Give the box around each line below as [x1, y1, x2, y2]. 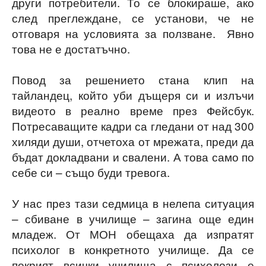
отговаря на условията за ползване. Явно [12, 25, 254, 41]
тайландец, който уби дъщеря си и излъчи [12, 87, 254, 103]
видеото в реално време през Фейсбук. [12, 102, 254, 118]
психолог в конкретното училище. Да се [12, 241, 254, 257]
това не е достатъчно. [12, 40, 130, 56]
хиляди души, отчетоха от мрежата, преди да [12, 133, 254, 149]
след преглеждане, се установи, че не [12, 9, 254, 26]
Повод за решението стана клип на [12, 71, 254, 87]
